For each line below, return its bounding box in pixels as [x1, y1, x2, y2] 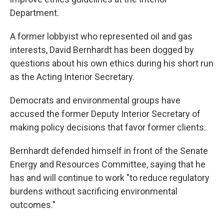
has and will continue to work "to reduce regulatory [10, 172, 209, 183]
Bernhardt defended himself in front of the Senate [10, 145, 208, 156]
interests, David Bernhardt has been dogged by [10, 44, 194, 55]
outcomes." [10, 199, 55, 210]
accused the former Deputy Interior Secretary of [10, 108, 200, 119]
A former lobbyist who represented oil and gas [10, 31, 192, 41]
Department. [10, 7, 59, 18]
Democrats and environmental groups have [10, 95, 180, 105]
